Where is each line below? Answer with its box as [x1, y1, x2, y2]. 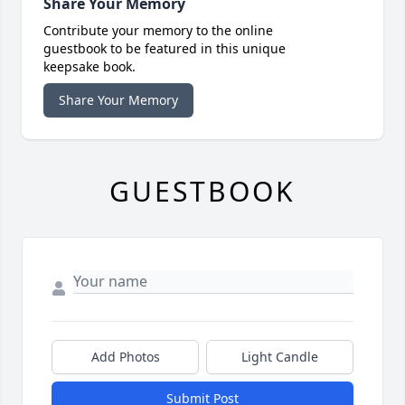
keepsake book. [43, 58, 136, 76]
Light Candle [241, 348, 318, 366]
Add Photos [90, 348, 160, 366]
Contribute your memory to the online [43, 22, 273, 40]
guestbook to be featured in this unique [43, 40, 286, 58]
